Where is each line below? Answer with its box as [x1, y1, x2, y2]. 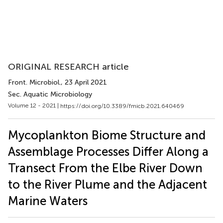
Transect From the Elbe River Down [8, 160, 203, 175]
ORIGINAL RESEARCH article [8, 61, 129, 72]
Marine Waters [8, 193, 88, 208]
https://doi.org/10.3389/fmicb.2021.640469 [60, 102, 184, 110]
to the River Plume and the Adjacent [8, 177, 207, 192]
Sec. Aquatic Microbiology [8, 90, 92, 99]
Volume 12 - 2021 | [8, 102, 60, 109]
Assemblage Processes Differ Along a [8, 144, 209, 159]
